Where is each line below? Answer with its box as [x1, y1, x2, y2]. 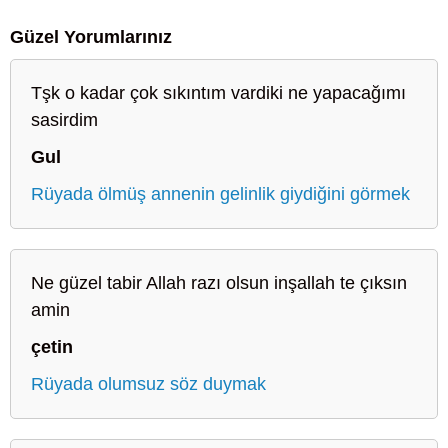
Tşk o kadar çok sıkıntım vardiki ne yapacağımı [31, 82, 406, 103]
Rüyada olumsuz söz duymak [31, 373, 266, 394]
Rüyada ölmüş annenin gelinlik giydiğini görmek [31, 183, 410, 204]
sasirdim [31, 109, 98, 130]
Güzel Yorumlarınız [10, 26, 172, 47]
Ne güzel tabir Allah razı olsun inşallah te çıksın [31, 272, 407, 293]
